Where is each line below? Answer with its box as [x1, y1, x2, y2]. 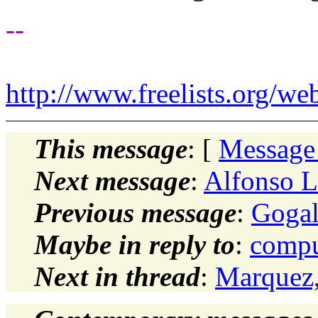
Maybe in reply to [34, 229, 235, 260]
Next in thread [34, 261, 200, 292]
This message [34, 133, 187, 164]
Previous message [34, 197, 236, 228]
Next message [34, 165, 190, 196]
